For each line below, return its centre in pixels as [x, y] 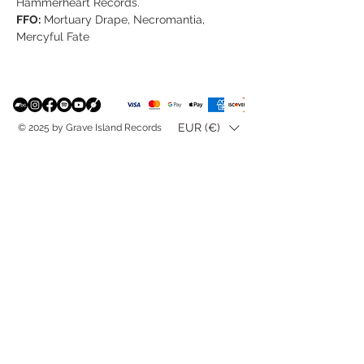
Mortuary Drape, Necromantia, [123, 19]
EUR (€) [199, 128]
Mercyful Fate [53, 36]
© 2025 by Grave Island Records [90, 127]
